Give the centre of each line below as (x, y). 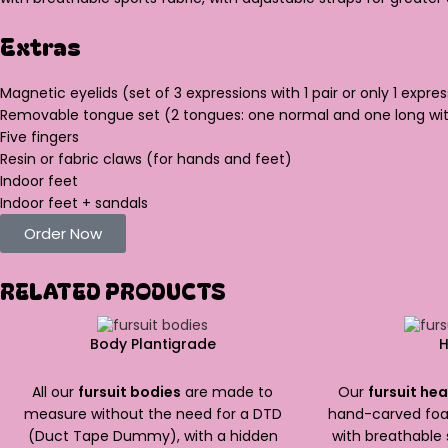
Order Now (63, 233)
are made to (227, 392)
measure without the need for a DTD (152, 414)
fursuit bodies (130, 392)
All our (55, 392)
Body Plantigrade (152, 344)
